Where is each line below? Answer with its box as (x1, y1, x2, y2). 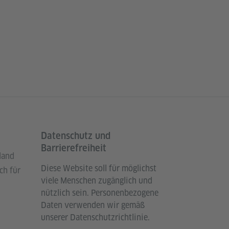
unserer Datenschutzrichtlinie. (41, 212, 150, 223)
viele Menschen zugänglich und (41, 175, 152, 187)
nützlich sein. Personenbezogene (41, 188, 158, 199)
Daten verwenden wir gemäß (41, 200, 145, 211)
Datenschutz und (41, 130, 110, 142)
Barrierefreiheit (41, 143, 106, 154)
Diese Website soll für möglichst (41, 163, 156, 174)
